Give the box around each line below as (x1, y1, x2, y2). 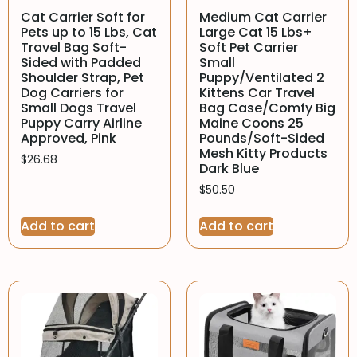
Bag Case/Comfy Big (199, 99, 335, 118)
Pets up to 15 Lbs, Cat (21, 23, 157, 42)
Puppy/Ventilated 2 (199, 69, 324, 88)
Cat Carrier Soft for (21, 8, 145, 27)
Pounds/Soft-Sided (199, 129, 324, 148)
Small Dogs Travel (21, 99, 136, 118)
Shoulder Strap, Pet (21, 69, 144, 88)
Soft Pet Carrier (199, 38, 298, 57)
